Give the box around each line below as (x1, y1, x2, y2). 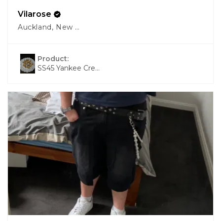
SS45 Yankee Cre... (37, 63, 100, 73)
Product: (37, 54, 71, 63)
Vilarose (18, 9, 51, 19)
